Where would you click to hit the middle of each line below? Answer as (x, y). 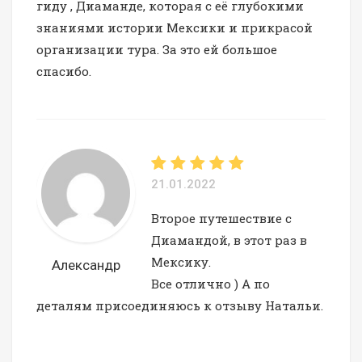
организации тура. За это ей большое (157, 49)
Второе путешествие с (221, 218)
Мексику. (181, 261)
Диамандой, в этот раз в (229, 240)
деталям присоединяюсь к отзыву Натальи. (180, 305)
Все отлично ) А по (210, 283)
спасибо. (64, 71)
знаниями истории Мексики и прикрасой (175, 27)
